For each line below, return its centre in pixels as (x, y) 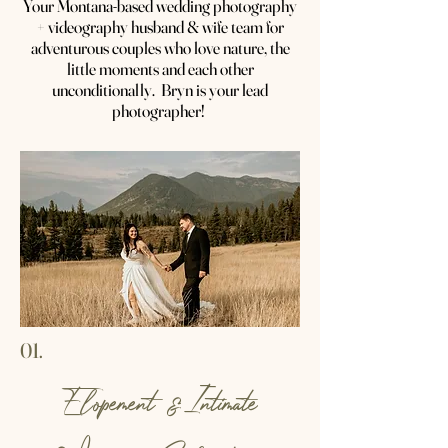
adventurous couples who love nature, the (160, 47)
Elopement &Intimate (160, 401)
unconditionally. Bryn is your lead (160, 89)
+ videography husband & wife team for (160, 26)
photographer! (160, 110)
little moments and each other (160, 68)
